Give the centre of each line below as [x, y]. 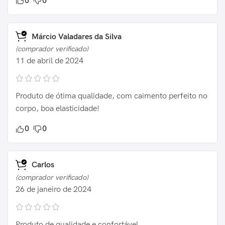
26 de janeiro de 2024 [53, 189]
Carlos [42, 165]
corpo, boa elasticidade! [58, 109]
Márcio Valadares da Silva [76, 37]
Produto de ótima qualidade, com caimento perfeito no [111, 96]
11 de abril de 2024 [49, 61]
